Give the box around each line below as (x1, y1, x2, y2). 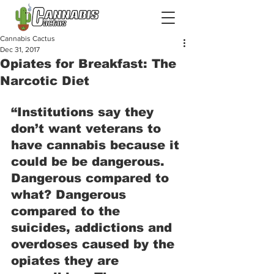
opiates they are (11, 254, 123, 267)
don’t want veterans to (11, 122, 165, 135)
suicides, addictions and (11, 221, 176, 234)
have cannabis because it (11, 138, 183, 152)
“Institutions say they (11, 105, 158, 119)
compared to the (11, 204, 124, 218)
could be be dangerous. (11, 155, 169, 168)
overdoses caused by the (11, 237, 179, 251)
